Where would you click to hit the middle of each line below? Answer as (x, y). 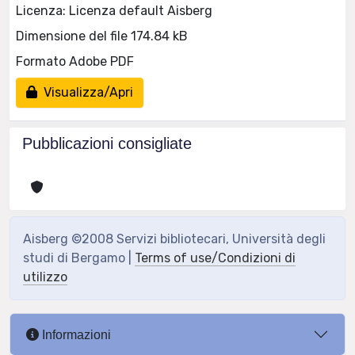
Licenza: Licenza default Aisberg (114, 10)
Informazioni (75, 334)
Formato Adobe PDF (75, 61)
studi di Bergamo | (79, 258)
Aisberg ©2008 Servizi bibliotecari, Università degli (174, 239)
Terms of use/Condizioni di (215, 258)
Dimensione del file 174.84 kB (102, 36)
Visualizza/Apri (85, 92)
